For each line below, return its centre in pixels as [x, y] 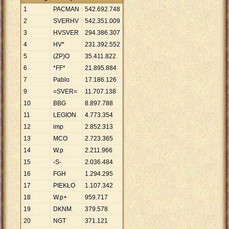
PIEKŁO [64, 186]
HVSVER [66, 33]
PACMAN [66, 9]
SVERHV [66, 21]
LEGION [65, 115]
